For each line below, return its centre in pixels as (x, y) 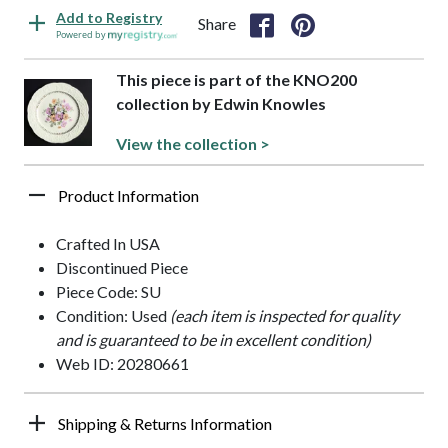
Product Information (128, 196)
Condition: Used (113, 316)
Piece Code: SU (108, 292)
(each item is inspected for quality (284, 316)
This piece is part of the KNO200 (236, 80)
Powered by (82, 35)
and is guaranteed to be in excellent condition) (213, 340)
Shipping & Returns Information (165, 424)
